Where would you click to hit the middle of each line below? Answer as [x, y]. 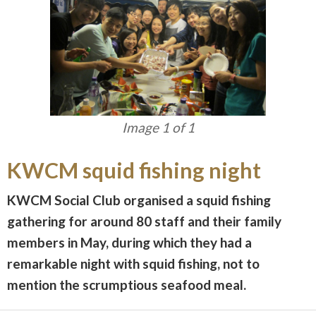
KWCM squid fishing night [134, 170]
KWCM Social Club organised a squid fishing [139, 200]
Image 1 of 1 [158, 127]
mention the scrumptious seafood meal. [127, 284]
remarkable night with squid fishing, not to [133, 263]
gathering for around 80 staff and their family [144, 221]
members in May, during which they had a [129, 242]
